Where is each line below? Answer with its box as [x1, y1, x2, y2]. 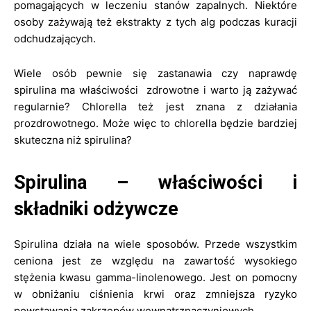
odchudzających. [14, 32, 96, 45]
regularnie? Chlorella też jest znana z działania [14, 100, 297, 113]
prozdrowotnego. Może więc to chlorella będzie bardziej [14, 117, 297, 130]
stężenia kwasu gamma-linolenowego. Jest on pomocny [14, 271, 297, 284]
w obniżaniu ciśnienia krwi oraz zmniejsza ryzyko [14, 287, 297, 301]
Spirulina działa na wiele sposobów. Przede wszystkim [14, 237, 297, 251]
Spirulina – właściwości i [14, 171, 297, 194]
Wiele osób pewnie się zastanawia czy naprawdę [14, 67, 297, 80]
